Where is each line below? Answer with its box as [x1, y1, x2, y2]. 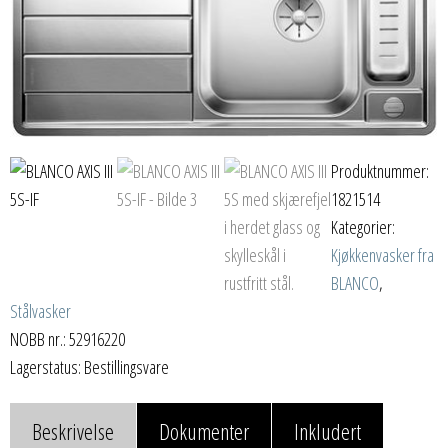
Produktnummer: [331, 159, 429, 184]
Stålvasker [10, 299, 71, 324]
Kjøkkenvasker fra [331, 243, 434, 268]
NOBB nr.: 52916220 [10, 327, 125, 352]
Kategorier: [331, 215, 395, 240]
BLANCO [331, 271, 379, 296]
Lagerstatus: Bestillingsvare [10, 355, 169, 380]
